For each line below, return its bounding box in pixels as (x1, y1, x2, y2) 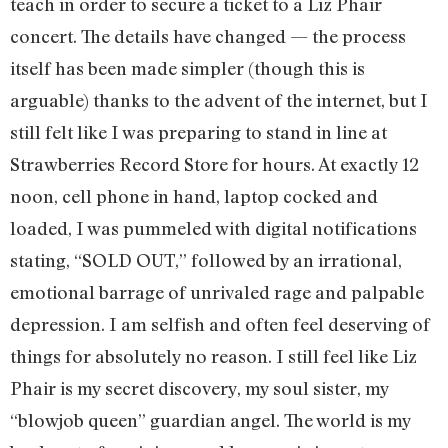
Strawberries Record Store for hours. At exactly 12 (10, 152, 419, 175)
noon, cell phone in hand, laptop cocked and (10, 184, 378, 207)
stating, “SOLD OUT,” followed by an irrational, (10, 248, 402, 271)
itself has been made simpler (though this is (10, 56, 365, 79)
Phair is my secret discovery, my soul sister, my (10, 376, 389, 399)
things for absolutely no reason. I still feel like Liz (10, 344, 417, 367)
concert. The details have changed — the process (10, 24, 406, 47)
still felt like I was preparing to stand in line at (10, 120, 387, 143)
